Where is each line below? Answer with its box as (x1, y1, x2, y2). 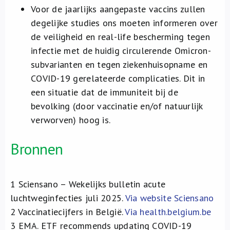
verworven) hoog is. (31, 114, 111, 126)
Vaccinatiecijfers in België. (17, 206, 125, 218)
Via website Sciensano (125, 192, 214, 204)
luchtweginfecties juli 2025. (10, 192, 125, 204)
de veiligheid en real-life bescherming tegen (31, 31, 210, 43)
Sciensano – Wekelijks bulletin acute (15, 178, 166, 190)
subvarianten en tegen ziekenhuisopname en (31, 59, 208, 70)
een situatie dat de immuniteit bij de (31, 86, 178, 98)
